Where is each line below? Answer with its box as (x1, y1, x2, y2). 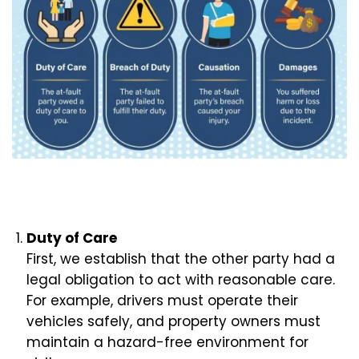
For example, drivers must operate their (26, 291, 298, 310)
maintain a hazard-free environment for (26, 333, 309, 352)
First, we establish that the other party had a (26, 249, 335, 268)
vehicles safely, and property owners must (26, 312, 321, 331)
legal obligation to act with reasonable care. (26, 270, 335, 289)
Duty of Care (26, 228, 117, 248)
